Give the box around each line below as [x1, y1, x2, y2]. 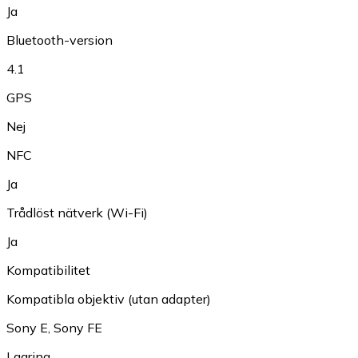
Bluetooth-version [6, 32, 113, 49]
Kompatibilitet [6, 262, 90, 279]
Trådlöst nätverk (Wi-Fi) [6, 205, 148, 221]
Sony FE [54, 320, 102, 336]
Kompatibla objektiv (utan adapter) [6, 291, 211, 308]
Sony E [6, 320, 48, 336]
